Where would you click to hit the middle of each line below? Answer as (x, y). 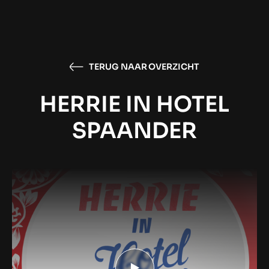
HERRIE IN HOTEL (134, 104)
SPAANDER (134, 131)
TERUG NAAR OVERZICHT (144, 66)
